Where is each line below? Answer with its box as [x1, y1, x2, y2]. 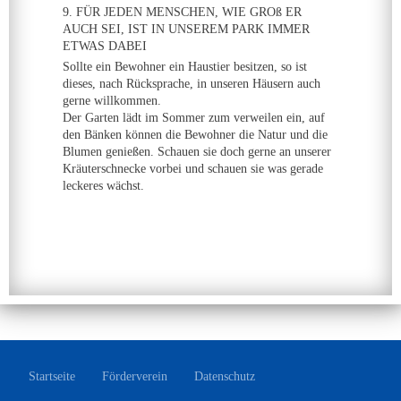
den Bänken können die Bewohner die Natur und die [63, 128, 328, 141]
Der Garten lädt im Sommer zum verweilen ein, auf [63, 111, 325, 124]
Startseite [29, 370, 75, 383]
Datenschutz [194, 370, 255, 383]
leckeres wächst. [63, 179, 144, 192]
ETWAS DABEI [63, 39, 147, 53]
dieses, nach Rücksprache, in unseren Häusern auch [63, 77, 320, 90]
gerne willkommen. [63, 94, 161, 107]
